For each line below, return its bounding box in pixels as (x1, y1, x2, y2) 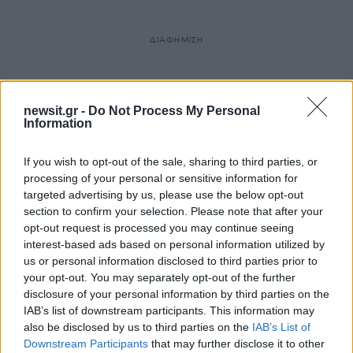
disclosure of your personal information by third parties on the (24, 288, 329, 300)
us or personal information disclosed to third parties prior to (24, 255, 318, 267)
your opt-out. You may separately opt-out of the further (24, 271, 295, 284)
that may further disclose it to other (148, 337, 325, 350)
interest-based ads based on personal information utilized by (24, 238, 325, 251)
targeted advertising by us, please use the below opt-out (24, 188, 303, 201)
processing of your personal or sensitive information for (24, 172, 298, 184)
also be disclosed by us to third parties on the (24, 321, 252, 333)
